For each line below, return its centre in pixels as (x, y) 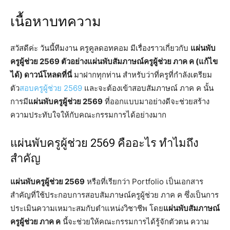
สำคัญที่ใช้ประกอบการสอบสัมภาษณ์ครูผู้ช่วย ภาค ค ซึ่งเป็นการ (114, 195)
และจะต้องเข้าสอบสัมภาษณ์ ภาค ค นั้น (148, 88)
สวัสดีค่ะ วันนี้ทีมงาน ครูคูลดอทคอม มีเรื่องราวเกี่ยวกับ (100, 48)
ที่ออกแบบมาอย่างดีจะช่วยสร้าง (156, 101)
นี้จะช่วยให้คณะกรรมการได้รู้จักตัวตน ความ (135, 221)
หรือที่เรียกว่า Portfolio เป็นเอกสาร (144, 181)
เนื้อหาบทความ (56, 21)
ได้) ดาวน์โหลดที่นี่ (41, 74)
